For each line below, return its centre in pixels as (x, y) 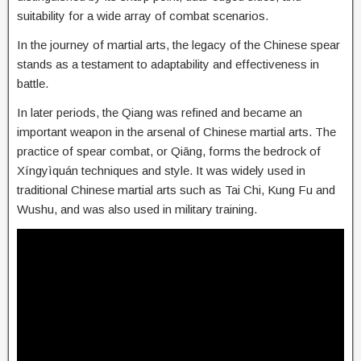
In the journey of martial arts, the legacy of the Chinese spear (178, 45)
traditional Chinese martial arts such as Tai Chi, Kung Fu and (176, 190)
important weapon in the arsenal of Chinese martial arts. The (176, 132)
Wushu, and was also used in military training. (137, 209)
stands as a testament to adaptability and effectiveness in (168, 64)
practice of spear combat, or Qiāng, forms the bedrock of (169, 151)
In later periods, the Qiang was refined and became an (160, 112)
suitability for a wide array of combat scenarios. (143, 16)
